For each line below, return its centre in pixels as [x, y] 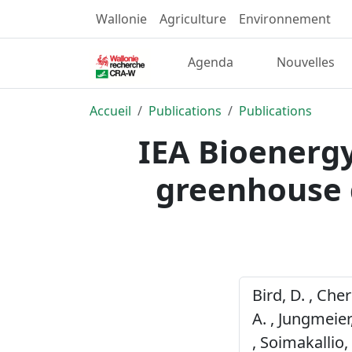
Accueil [110, 110]
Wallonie [121, 19]
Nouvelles [306, 62]
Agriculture [193, 19]
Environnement [285, 19]
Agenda [211, 62]
